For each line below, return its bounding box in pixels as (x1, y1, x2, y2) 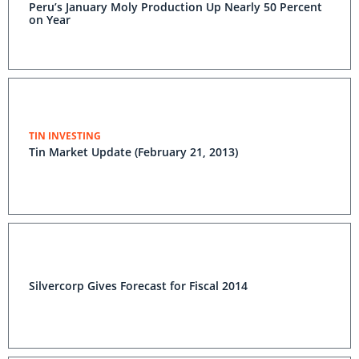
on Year (29, 12, 71, 27)
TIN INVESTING (29, 129, 101, 143)
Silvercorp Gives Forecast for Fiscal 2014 (29, 278, 248, 293)
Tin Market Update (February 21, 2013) (29, 144, 238, 159)
